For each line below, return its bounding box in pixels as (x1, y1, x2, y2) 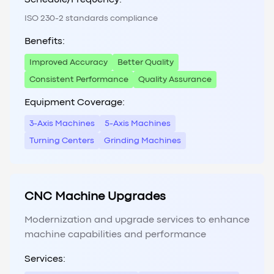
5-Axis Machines (105, 120, 171, 128)
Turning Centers (29, 137, 94, 145)
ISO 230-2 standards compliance (24, 15, 158, 23)
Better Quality (117, 59, 174, 67)
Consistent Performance (29, 76, 128, 84)
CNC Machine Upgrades (24, 191, 166, 202)
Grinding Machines (104, 137, 181, 145)
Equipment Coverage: (24, 98, 125, 108)
